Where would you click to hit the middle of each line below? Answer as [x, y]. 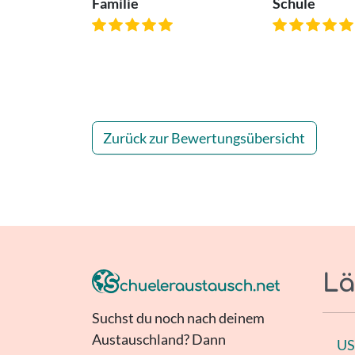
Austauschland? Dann [158, 339]
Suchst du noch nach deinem [178, 317]
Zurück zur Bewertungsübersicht [204, 137]
